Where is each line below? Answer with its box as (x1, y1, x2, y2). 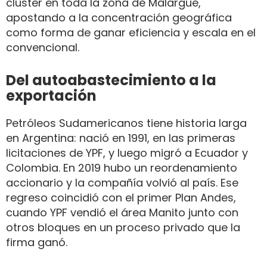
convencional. (6, 39, 79, 55)
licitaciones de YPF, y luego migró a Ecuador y (6, 145, 248, 160)
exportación (6, 85, 97, 105)
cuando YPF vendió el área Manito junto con (6, 204, 238, 220)
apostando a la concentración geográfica (6, 10, 232, 25)
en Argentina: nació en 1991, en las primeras (6, 130, 235, 145)
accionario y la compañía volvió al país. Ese (6, 175, 238, 190)
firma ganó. (6, 234, 67, 250)
